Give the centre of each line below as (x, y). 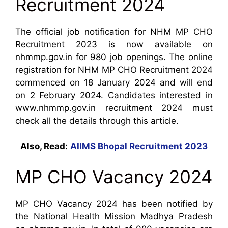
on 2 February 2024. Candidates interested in (114, 95)
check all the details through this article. (97, 120)
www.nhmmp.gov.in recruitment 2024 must (114, 108)
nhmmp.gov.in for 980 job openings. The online (114, 57)
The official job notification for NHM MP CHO (114, 31)
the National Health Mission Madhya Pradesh (114, 216)
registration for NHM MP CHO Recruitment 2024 (114, 69)
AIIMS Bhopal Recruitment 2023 (139, 146)
